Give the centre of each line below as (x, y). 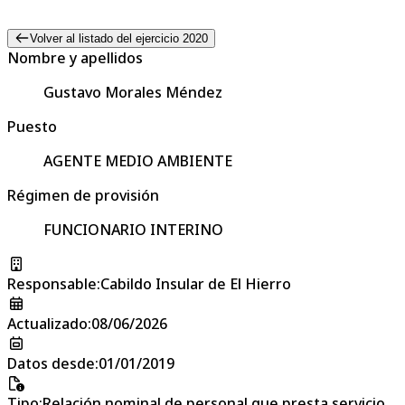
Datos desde (51, 363)
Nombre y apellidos (75, 57)
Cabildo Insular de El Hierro (196, 283)
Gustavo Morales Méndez (133, 92)
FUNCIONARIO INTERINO (133, 229)
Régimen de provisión (83, 195)
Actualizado (47, 323)
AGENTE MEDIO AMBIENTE (138, 160)
